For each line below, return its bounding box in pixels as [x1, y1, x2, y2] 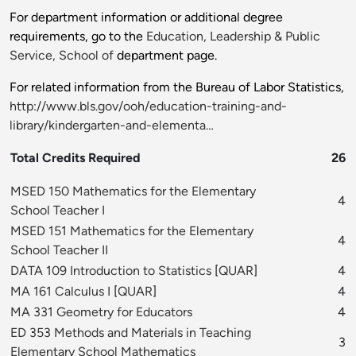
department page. [114, 48, 217, 64]
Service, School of [10, 48, 114, 64]
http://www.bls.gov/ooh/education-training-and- [10, 99, 287, 114]
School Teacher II [10, 242, 108, 258]
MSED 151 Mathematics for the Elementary [10, 223, 253, 239]
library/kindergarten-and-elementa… [10, 118, 214, 133]
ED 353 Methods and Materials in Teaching [10, 325, 251, 341]
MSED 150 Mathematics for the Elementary [10, 184, 256, 199]
